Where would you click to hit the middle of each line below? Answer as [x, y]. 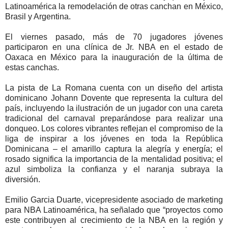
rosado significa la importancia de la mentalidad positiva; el [114, 159]
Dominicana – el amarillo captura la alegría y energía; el [114, 149]
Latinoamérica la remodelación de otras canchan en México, [114, 6]
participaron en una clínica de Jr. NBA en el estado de [114, 47]
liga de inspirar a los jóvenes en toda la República [114, 138]
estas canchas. [32, 67]
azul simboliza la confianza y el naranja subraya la [114, 169]
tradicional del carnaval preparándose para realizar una [114, 118]
